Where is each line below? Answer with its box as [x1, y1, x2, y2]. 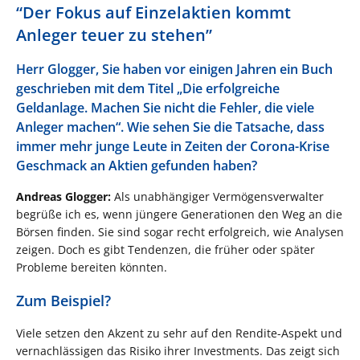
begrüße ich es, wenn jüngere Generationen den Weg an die [16, 207, 342, 223]
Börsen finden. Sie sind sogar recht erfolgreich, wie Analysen [16, 224, 344, 240]
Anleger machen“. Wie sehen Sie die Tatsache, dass [16, 118, 325, 137]
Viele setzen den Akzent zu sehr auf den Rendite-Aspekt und [16, 325, 342, 342]
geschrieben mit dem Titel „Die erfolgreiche [16, 80, 280, 98]
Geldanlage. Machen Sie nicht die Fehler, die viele [16, 99, 314, 117]
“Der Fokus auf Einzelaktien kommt [16, 2, 291, 24]
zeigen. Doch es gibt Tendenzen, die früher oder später [16, 242, 315, 258]
